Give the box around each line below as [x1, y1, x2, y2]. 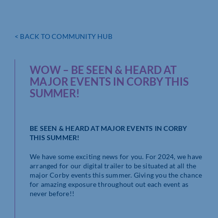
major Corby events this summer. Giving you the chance [30, 170, 202, 179]
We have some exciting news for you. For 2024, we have [30, 152, 202, 161]
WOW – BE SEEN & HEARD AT [30, 63, 177, 76]
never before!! [30, 189, 74, 198]
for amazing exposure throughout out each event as [30, 180, 189, 188]
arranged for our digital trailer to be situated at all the [30, 161, 197, 170]
